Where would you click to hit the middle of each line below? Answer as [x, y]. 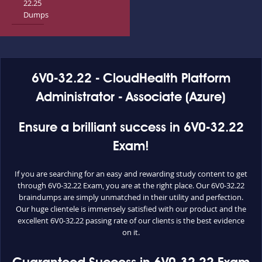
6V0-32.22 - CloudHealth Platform [131, 79]
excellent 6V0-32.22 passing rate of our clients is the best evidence [131, 220]
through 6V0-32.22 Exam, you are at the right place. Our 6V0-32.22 [131, 185]
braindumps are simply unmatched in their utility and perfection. [131, 197]
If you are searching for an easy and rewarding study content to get [131, 174]
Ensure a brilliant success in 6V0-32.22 [131, 128]
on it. [131, 232]
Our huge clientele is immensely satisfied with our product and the [131, 209]
